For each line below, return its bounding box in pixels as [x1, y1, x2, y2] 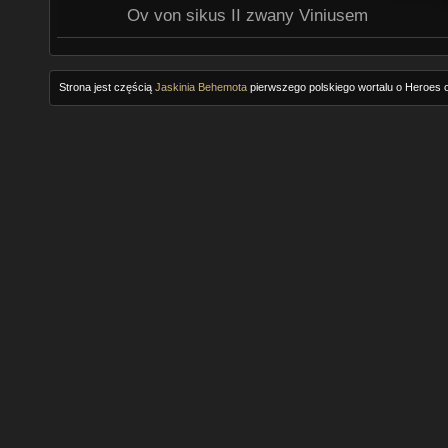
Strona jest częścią [58, 81, 155, 94]
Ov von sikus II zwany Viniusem [127, 6, 369, 26]
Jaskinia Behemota [154, 81, 247, 94]
